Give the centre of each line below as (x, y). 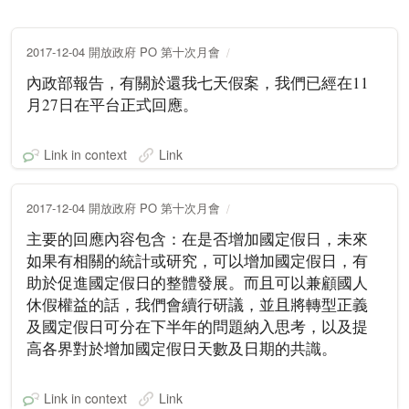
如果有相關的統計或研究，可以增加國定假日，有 (197, 260)
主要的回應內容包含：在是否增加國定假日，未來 (197, 238)
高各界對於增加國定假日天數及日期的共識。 (182, 348)
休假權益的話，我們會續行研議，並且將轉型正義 (197, 304)
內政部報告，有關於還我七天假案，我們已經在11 (198, 82)
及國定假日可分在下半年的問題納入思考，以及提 (197, 326)
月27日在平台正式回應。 (112, 104)
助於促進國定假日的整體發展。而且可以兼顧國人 (197, 282)
